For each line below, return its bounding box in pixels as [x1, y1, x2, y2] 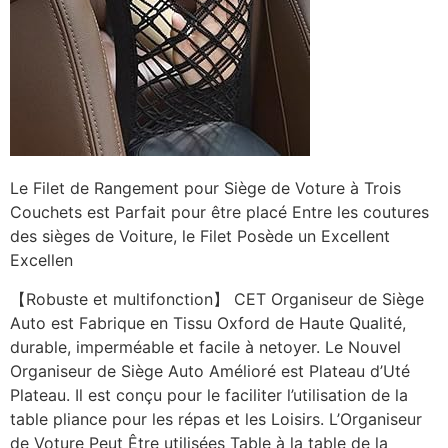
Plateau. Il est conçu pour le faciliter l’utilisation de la [10, 384, 408, 405]
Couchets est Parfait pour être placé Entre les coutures [10, 202, 429, 223]
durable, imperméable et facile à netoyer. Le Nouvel [10, 336, 401, 357]
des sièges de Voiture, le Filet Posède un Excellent [10, 226, 390, 247]
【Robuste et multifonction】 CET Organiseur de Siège [10, 288, 424, 309]
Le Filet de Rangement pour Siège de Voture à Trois [10, 178, 401, 199]
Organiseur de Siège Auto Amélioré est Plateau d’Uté [10, 360, 410, 381]
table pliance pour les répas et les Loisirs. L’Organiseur [10, 408, 422, 429]
